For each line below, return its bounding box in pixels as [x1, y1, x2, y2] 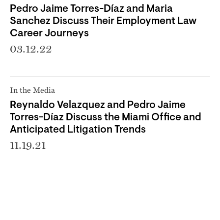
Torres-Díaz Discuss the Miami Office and [10, 112, 201, 123]
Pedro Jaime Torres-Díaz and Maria [10, 3, 173, 14]
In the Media [10, 83, 55, 95]
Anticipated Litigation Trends [10, 124, 146, 135]
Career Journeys [10, 28, 89, 39]
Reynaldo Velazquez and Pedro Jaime [10, 100, 186, 110]
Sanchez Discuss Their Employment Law [10, 16, 196, 27]
